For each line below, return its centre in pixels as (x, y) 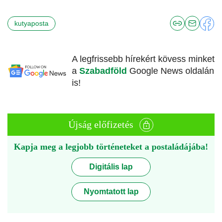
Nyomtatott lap (111, 192)
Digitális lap (111, 167)
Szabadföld (104, 71)
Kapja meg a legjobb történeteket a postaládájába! (111, 147)
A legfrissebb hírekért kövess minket (143, 59)
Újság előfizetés (101, 125)
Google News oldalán (172, 71)
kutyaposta (31, 23)
